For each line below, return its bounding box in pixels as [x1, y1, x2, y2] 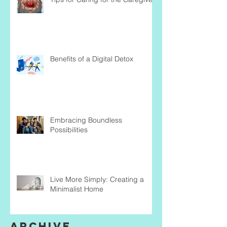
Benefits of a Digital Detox [50, 54, 133, 64]
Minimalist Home [50, 184, 103, 194]
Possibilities [50, 125, 88, 135]
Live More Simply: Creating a [50, 175, 144, 184]
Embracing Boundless [50, 116, 122, 125]
